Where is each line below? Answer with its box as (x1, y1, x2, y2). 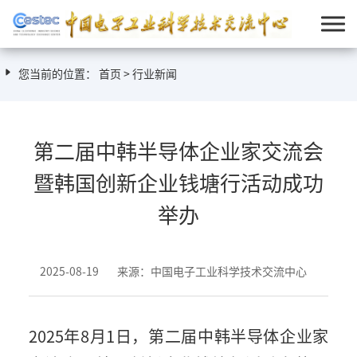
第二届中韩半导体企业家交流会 (33, 135, 324, 166)
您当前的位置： (16, 65, 99, 81)
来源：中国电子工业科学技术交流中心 (116, 263, 318, 280)
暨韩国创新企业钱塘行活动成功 (33, 167, 324, 198)
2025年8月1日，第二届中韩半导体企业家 (28, 324, 329, 348)
